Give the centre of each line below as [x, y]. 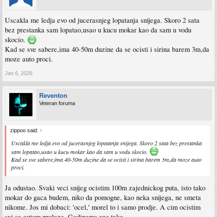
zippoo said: [25, 130]
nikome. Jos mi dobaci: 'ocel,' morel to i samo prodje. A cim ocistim [103, 207]
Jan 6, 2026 [19, 73]
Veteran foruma [57, 103]
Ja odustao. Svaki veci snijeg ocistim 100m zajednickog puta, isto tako [105, 188]
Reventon [53, 95]
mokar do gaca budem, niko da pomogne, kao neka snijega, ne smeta [103, 198]
